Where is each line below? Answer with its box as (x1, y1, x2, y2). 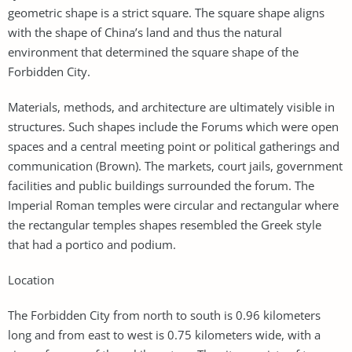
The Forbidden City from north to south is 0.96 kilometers (8, 306, 321, 323)
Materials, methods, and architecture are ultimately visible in (8, 98, 335, 115)
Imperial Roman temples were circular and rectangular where (8, 196, 339, 213)
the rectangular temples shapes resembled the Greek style (8, 216, 321, 233)
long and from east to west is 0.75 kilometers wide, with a (8, 326, 321, 343)
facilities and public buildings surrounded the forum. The (8, 177, 314, 193)
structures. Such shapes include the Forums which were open (8, 118, 339, 134)
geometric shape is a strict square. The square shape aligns (8, 4, 324, 20)
